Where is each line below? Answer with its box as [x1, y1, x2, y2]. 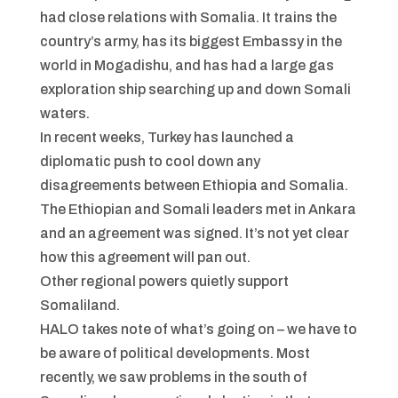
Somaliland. [39, 298, 123, 314]
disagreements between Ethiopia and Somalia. [39, 178, 348, 194]
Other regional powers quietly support [39, 274, 289, 290]
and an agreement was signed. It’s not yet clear [39, 226, 349, 242]
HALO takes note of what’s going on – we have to [39, 322, 357, 338]
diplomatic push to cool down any [39, 154, 260, 170]
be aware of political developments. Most [39, 346, 310, 362]
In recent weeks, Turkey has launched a [39, 130, 294, 146]
